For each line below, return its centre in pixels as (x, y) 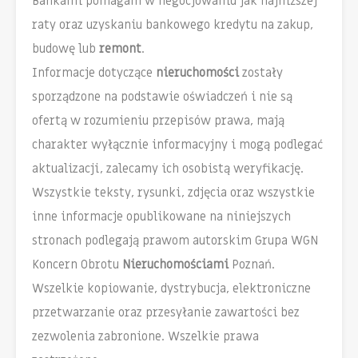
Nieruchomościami (175, 265)
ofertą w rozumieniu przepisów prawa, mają (158, 121)
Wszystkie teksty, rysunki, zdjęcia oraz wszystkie (173, 193)
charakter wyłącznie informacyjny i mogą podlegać (177, 145)
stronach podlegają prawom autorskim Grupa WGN (175, 241)
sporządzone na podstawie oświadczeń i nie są (162, 97)
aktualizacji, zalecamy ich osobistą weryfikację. (168, 169)
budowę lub (66, 49)
